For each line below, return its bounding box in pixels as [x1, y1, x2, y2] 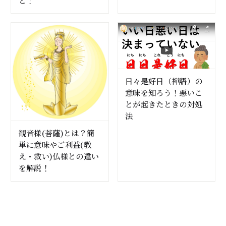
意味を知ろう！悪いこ [125, 87, 203, 98]
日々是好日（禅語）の [125, 75, 203, 87]
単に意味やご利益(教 [18, 139, 92, 150]
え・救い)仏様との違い [18, 150, 99, 162]
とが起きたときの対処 [125, 98, 203, 110]
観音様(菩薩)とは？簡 [18, 127, 95, 139]
